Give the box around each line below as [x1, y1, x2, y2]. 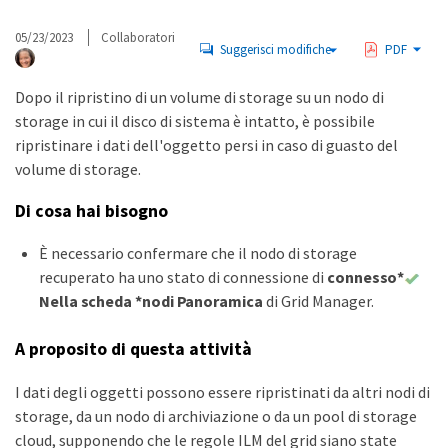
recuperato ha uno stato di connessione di [39, 267, 327, 288]
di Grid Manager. [262, 291, 374, 312]
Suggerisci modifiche [220, 40, 332, 58]
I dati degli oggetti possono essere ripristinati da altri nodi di [15, 381, 430, 402]
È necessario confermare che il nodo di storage [39, 243, 357, 264]
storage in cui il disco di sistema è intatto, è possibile [15, 111, 375, 131]
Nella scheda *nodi [39, 291, 174, 312]
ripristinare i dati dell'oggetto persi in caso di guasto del [15, 135, 398, 155]
